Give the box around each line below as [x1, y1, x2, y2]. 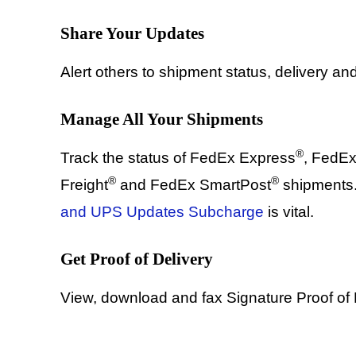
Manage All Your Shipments [60, 110, 263, 130]
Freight [60, 176, 108, 194]
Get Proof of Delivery [60, 250, 213, 269]
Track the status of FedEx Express [60, 149, 296, 167]
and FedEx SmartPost [116, 176, 271, 194]
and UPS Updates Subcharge [60, 203, 264, 221]
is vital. [264, 203, 314, 221]
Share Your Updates [60, 24, 204, 44]
